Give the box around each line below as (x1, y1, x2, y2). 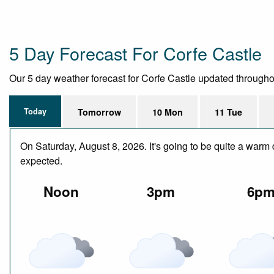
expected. (20, 153, 62, 168)
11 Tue (214, 105, 242, 118)
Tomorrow (78, 105, 122, 118)
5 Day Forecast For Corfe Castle (9, 40, 262, 65)
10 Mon (152, 105, 183, 118)
